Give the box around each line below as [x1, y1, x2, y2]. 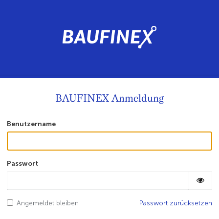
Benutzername [7, 120, 56, 128]
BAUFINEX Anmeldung [55, 92, 164, 105]
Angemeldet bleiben [17, 198, 79, 207]
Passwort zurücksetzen [139, 198, 212, 207]
